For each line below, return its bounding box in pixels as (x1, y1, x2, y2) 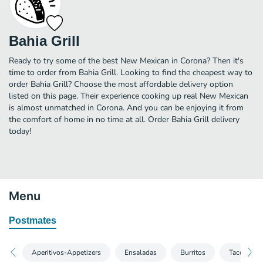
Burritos (180, 247, 205, 257)
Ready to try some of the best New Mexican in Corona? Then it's (9, 55, 244, 66)
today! (9, 125, 31, 137)
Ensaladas (124, 247, 157, 257)
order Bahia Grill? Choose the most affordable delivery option (9, 78, 233, 90)
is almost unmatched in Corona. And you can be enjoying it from (9, 102, 244, 113)
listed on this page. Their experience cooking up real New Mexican (9, 90, 248, 102)
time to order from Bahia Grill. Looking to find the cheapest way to (9, 66, 252, 78)
